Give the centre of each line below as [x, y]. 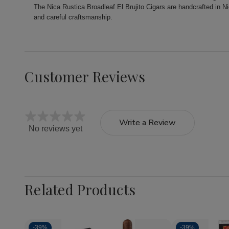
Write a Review [147, 123]
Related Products [80, 190]
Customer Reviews [85, 77]
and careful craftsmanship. [73, 17]
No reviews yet [55, 129]
